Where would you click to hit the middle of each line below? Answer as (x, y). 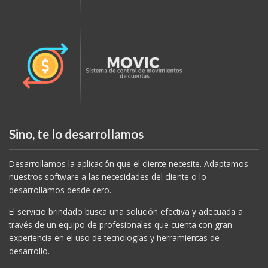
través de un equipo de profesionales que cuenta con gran (121, 204)
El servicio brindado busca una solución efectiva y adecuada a (126, 191)
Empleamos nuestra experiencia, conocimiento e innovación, (125, 252)
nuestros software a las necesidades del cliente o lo (108, 157)
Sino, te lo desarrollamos (76, 114)
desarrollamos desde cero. (60, 170)
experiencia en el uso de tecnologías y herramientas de (114, 217)
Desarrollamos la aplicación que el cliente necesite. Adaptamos (129, 144)
